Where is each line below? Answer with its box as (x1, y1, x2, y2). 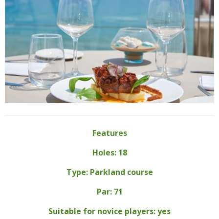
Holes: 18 (92, 147, 127, 158)
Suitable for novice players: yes (48, 206, 171, 217)
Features (92, 128, 127, 139)
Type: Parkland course (66, 167, 153, 178)
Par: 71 (96, 186, 123, 197)
